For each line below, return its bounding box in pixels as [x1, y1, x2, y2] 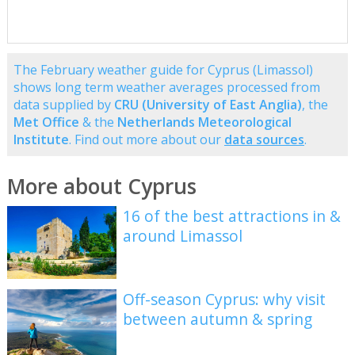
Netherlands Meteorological [116, 113, 292, 131]
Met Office [13, 113, 79, 131]
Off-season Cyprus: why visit [123, 288, 326, 310]
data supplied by [13, 95, 114, 113]
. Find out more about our [68, 130, 224, 148]
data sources [223, 130, 304, 148]
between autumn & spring [123, 307, 313, 330]
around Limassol [123, 224, 243, 246]
